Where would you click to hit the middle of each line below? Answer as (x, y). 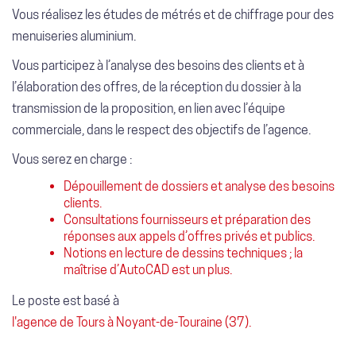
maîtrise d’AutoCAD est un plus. (148, 269)
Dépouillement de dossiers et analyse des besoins (199, 186)
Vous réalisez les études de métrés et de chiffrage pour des (173, 14)
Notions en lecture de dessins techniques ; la (183, 253)
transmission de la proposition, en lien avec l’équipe (149, 108)
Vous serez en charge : (72, 159)
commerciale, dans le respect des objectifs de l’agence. (161, 130)
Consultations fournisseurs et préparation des (187, 219)
